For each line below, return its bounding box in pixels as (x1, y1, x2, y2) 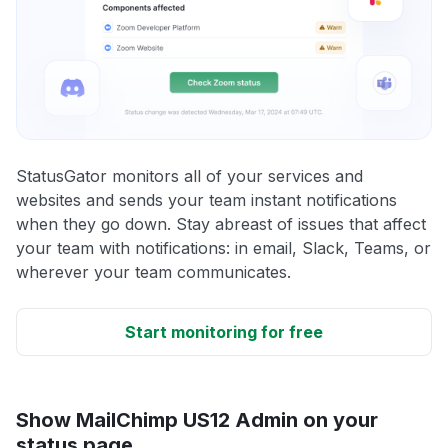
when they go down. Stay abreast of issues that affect (16, 213, 426, 234)
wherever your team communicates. (16, 261, 291, 282)
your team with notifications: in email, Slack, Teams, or (16, 237, 431, 258)
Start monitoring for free (125, 321, 323, 342)
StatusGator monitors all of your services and (16, 165, 363, 186)
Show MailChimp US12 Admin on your (16, 407, 378, 432)
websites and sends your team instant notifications (16, 189, 397, 210)
